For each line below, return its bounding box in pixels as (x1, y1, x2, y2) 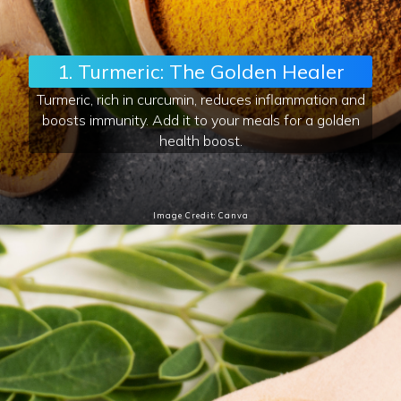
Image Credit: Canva (152, 209, 249, 220)
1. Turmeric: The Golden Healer (56, 58, 345, 83)
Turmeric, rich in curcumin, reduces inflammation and (36, 90, 365, 108)
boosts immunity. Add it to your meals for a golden (41, 110, 360, 129)
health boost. (158, 131, 243, 149)
